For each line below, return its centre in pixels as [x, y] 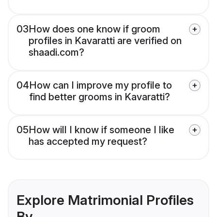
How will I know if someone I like [101, 130]
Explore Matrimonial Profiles [105, 200]
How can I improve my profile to [101, 85]
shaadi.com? [56, 53]
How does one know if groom [94, 29]
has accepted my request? [88, 142]
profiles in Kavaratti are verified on [105, 41]
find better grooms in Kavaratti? [100, 97]
